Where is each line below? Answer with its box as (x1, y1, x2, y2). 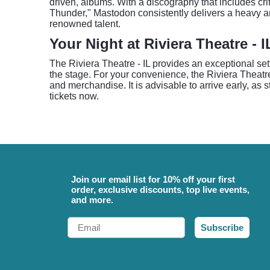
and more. (71, 195, 113, 205)
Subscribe (201, 222, 243, 233)
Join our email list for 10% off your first (71, 174, 235, 184)
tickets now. (49, 91, 99, 101)
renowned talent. (49, 19, 121, 29)
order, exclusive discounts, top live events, (71, 184, 250, 195)
